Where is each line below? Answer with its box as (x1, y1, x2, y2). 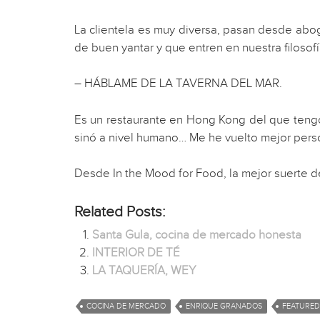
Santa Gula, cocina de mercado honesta (92, 227, 302, 242)
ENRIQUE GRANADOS (186, 301, 262, 311)
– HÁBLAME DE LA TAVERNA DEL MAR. (74, 76, 282, 91)
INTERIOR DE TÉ (92, 245, 181, 260)
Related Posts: (74, 202, 166, 221)
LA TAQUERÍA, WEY (92, 263, 197, 278)
